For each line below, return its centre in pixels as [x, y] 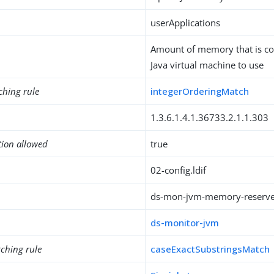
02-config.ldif [179, 170]
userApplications [186, 23]
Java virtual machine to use [207, 65]
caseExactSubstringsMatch [210, 249]
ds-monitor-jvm [185, 223]
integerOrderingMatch [200, 91]
